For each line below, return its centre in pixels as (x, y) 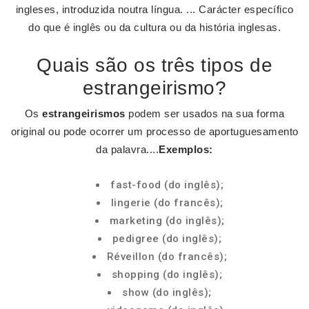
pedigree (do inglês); (167, 239)
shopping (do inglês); (167, 275)
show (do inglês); (167, 292)
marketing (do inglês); (167, 221)
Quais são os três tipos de (154, 65)
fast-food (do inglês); (167, 185)
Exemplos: (186, 149)
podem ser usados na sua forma (205, 113)
